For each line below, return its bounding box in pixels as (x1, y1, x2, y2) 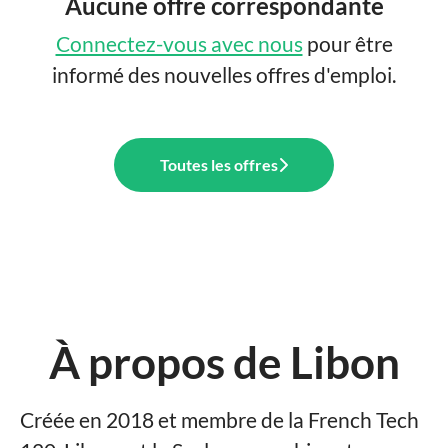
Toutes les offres (160, 155, 278, 174)
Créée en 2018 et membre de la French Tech (20, 407, 419, 432)
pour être (302, 31, 393, 56)
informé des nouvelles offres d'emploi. (52, 62, 396, 87)
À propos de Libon (48, 336, 400, 388)
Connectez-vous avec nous (55, 31, 303, 56)
